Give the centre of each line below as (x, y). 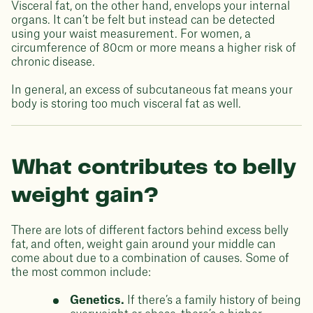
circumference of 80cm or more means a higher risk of (154, 48)
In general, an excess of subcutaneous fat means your (152, 90)
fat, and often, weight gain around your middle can (144, 245)
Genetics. (99, 300)
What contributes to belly (154, 168)
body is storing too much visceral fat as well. (126, 104)
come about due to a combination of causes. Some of (150, 259)
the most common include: (81, 272)
